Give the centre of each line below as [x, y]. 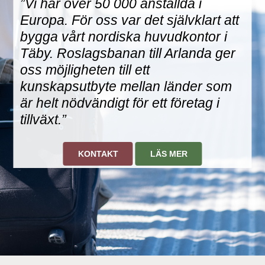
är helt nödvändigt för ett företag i [120, 103]
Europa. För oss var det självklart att [130, 20]
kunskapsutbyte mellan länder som [126, 86]
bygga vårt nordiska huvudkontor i [124, 36]
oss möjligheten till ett [85, 70]
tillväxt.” [43, 119]
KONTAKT [98, 153]
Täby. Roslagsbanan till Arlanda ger [128, 53]
